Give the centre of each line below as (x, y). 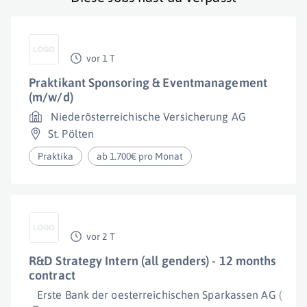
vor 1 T (101, 58)
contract (52, 275)
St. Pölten (71, 134)
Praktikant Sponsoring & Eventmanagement (148, 83)
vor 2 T (101, 236)
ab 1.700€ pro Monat (140, 156)
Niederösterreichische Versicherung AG (148, 116)
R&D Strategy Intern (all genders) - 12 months (152, 261)
